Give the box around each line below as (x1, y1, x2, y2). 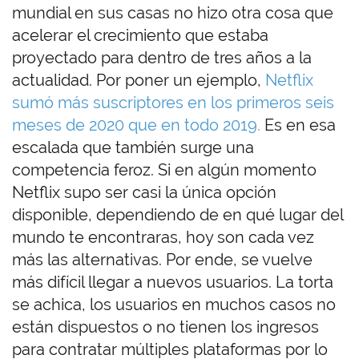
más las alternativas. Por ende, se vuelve (12, 250, 313, 270)
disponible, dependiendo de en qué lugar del (12, 205, 343, 225)
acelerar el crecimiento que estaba (12, 26, 268, 46)
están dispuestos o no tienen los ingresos (12, 317, 319, 337)
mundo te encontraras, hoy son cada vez (12, 228, 314, 248)
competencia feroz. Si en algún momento (12, 160, 317, 180)
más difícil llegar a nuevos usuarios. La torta (12, 272, 333, 292)
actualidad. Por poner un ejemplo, (12, 71, 265, 91)
